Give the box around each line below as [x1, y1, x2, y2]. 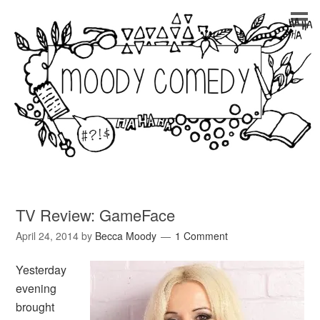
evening [16, 280, 57, 297]
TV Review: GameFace [16, 204, 176, 226]
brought [16, 299, 55, 316]
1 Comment [175, 229, 229, 244]
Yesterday [16, 261, 67, 279]
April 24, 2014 [16, 229, 79, 244]
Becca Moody [95, 229, 157, 244]
